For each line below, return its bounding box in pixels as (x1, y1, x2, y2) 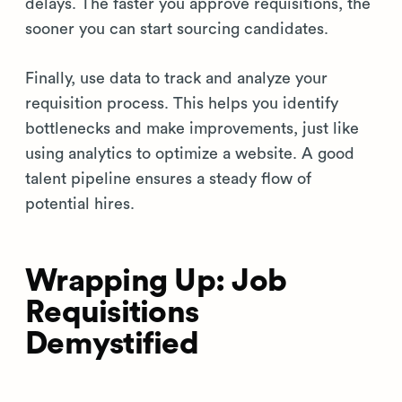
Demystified (25, 328, 198, 360)
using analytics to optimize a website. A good (25, 144, 354, 162)
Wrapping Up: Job (25, 265, 286, 297)
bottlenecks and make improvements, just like (25, 119, 359, 136)
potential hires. (25, 195, 135, 212)
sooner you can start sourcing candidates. (25, 20, 328, 37)
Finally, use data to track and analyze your (25, 69, 328, 86)
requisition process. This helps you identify (25, 94, 338, 111)
